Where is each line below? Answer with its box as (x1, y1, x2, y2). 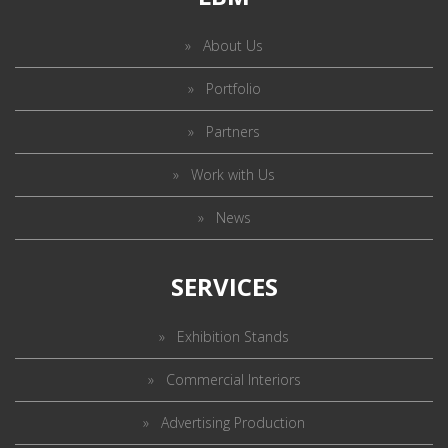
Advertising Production (161, 412, 305, 432)
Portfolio (205, 78, 261, 98)
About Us (203, 35, 263, 55)
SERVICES (170, 269, 278, 303)
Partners (206, 121, 260, 141)
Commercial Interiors (165, 369, 301, 389)
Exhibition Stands (177, 326, 289, 346)
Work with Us (191, 164, 275, 184)
